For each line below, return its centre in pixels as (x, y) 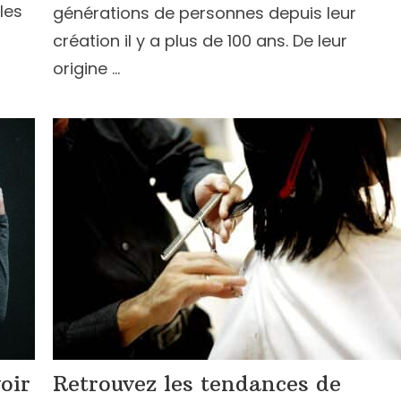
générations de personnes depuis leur (205, 13)
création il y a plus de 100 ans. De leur (200, 41)
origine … (86, 68)
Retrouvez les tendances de (197, 383)
